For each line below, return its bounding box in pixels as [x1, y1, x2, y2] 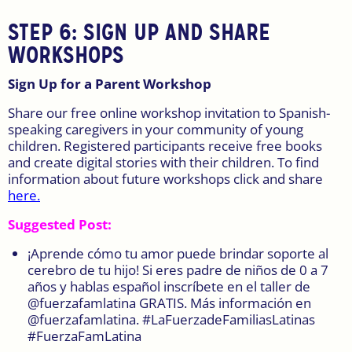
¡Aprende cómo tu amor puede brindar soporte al [27, 244, 328, 262]
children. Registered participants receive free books [8, 136, 322, 155]
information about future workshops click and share [8, 169, 323, 188]
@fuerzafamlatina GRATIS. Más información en [27, 293, 311, 312]
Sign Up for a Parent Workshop [8, 74, 211, 93]
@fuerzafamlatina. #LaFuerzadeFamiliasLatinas [27, 310, 315, 328]
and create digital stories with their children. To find [8, 152, 319, 171]
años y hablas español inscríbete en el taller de [27, 277, 310, 295]
